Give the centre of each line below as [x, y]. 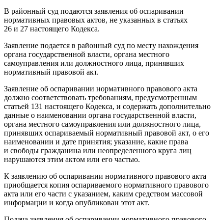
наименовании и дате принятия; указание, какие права [96, 141]
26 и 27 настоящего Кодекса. [52, 28]
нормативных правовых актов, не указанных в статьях [96, 20]
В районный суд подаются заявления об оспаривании [94, 11]
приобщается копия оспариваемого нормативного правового [106, 185]
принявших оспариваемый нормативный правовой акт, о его [107, 133]
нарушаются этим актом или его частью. [72, 159]
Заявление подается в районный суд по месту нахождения [101, 45]
